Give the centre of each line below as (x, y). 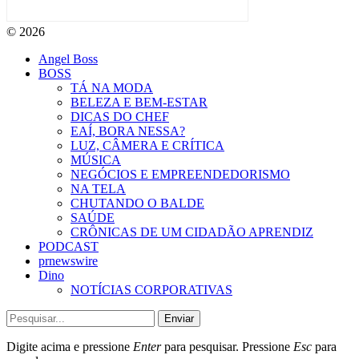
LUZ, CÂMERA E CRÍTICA (147, 146)
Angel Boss (68, 59)
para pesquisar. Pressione (227, 347)
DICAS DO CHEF (120, 117)
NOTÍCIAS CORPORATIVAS (151, 290)
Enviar (179, 319)
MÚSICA (96, 160)
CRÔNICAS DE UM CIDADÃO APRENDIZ (192, 232)
